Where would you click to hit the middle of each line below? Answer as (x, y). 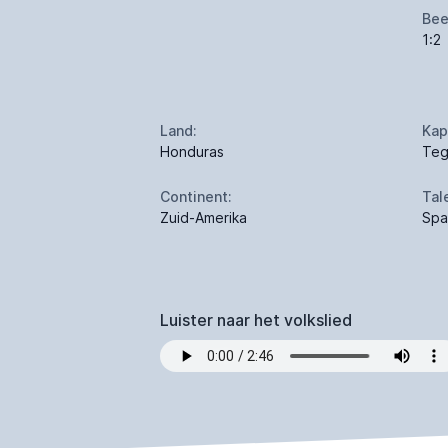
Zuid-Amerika (203, 218)
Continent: (196, 197)
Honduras (192, 152)
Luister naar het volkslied (256, 320)
